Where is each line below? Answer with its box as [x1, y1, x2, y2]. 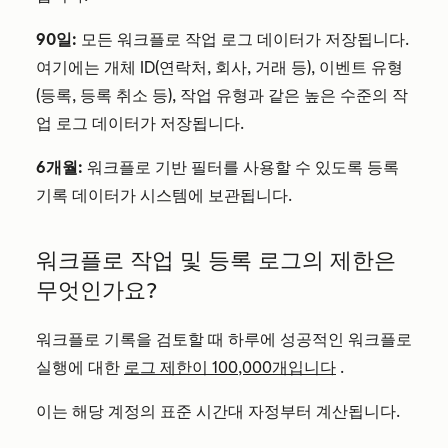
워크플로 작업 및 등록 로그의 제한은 [36, 247, 396, 274]
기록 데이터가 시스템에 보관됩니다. [36, 186, 292, 205]
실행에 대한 [36, 358, 124, 377]
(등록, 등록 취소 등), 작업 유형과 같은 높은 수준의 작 [36, 86, 408, 105]
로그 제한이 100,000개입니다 [124, 358, 336, 377]
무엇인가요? [36, 277, 157, 304]
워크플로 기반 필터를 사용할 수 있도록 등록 [87, 158, 399, 177]
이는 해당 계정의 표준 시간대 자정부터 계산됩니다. [36, 402, 400, 421]
